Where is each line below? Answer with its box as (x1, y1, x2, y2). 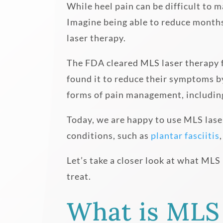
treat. (67, 170, 92, 182)
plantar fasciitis (151, 129, 220, 141)
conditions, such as (67, 129, 151, 141)
